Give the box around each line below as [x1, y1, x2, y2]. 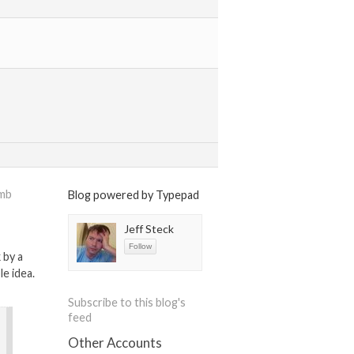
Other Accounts [68, 334, 162, 352]
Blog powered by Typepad [68, 188, 199, 201]
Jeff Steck [124, 222, 174, 235]
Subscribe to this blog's [68, 296, 186, 310]
